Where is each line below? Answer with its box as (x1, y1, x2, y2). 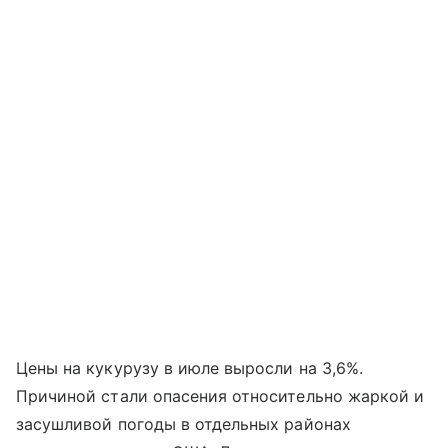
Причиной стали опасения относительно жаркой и (16, 386, 425, 407)
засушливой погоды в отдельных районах (16, 414, 351, 435)
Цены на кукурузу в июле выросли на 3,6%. (16, 358, 363, 379)
